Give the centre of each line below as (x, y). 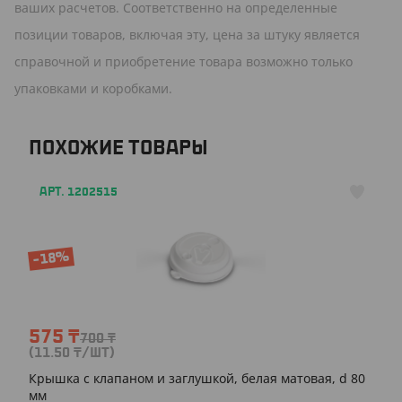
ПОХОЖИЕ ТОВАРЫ (118, 148)
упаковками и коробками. (93, 88)
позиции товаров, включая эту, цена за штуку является (187, 34)
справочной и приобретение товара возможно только (184, 61)
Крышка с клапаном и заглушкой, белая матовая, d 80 (197, 378)
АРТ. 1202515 (79, 192)
